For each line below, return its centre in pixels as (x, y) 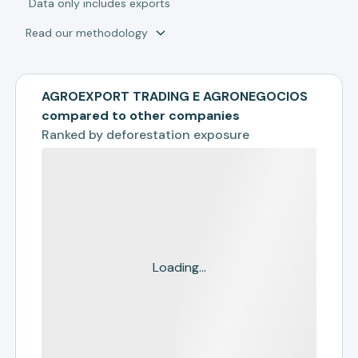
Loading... (179, 267)
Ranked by (74, 135)
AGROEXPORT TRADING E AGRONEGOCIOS (175, 96)
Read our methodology (87, 33)
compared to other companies (141, 115)
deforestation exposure (178, 135)
